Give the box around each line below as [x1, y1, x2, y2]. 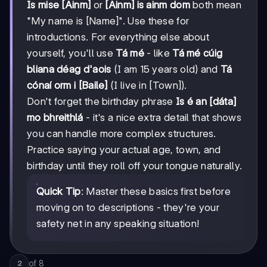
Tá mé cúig [172, 46, 223, 59]
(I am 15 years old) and [111, 63, 221, 75]
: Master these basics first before [80, 185, 231, 197]
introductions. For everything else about [27, 30, 209, 43]
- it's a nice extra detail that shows [83, 111, 242, 123]
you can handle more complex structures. [27, 127, 216, 139]
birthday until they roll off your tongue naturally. [27, 159, 243, 172]
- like [144, 46, 173, 59]
